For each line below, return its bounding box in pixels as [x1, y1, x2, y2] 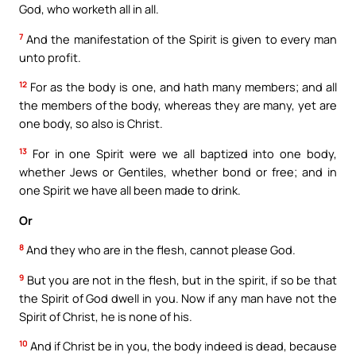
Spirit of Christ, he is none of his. [19, 308, 192, 324]
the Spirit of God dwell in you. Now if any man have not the [19, 289, 337, 306]
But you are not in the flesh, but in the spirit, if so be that [24, 271, 337, 288]
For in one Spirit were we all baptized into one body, [27, 145, 337, 162]
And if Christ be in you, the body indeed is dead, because [28, 338, 337, 354]
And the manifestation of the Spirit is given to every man [23, 30, 337, 47]
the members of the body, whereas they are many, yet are [19, 97, 337, 114]
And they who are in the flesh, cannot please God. [24, 242, 296, 258]
